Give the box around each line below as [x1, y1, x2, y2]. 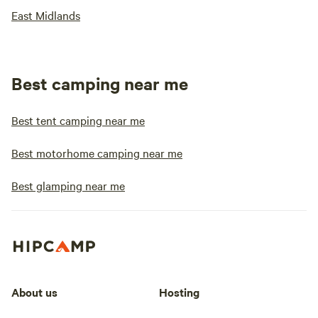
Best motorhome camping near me [11, 145, 182, 160]
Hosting [159, 283, 199, 300]
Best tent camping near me [11, 112, 145, 128]
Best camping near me [11, 72, 188, 94]
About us [11, 283, 57, 300]
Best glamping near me [11, 177, 125, 193]
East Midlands [11, 7, 80, 23]
